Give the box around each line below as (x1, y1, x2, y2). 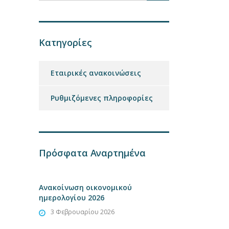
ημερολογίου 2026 (39, 193, 104, 202)
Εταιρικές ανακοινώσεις (51, 68, 141, 78)
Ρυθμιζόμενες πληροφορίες (51, 93, 153, 103)
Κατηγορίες (39, 36, 92, 49)
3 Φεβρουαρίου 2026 (51, 208, 114, 216)
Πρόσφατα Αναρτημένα (39, 147, 146, 159)
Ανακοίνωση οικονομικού (39, 182, 132, 192)
